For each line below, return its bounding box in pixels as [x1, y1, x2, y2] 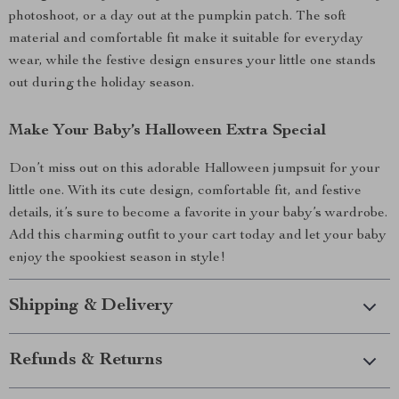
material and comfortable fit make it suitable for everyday [9, 32, 363, 46]
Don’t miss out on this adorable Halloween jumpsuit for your [9, 162, 380, 176]
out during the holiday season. [9, 77, 194, 91]
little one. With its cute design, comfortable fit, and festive [9, 184, 362, 199]
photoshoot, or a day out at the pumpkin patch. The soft [9, 10, 346, 24]
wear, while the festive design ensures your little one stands [9, 54, 376, 69]
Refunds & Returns [9, 352, 163, 370]
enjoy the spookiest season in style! [9, 251, 225, 265]
